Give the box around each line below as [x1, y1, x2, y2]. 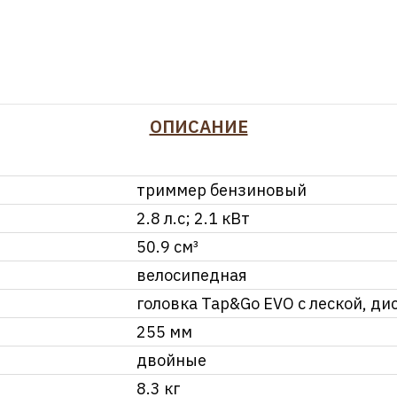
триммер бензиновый [136, 179, 307, 200]
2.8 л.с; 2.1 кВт [136, 207, 250, 229]
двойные [136, 349, 206, 370]
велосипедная [136, 264, 247, 285]
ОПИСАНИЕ [149, 113, 248, 138]
